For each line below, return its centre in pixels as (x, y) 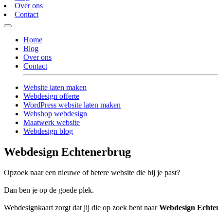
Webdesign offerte (51, 96)
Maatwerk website (52, 123)
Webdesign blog (48, 131)
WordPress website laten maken (72, 105)
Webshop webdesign (55, 114)
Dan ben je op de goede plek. (49, 190)
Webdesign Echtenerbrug (67, 152)
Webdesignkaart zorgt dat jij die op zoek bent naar (82, 208)
